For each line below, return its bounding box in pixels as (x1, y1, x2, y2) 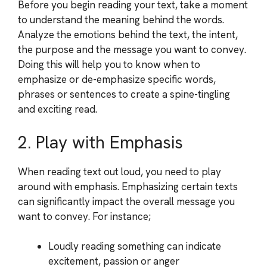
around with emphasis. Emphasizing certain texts (18, 179, 238, 193)
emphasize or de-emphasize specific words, (18, 73, 216, 86)
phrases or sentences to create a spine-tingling (18, 88, 230, 101)
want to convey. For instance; (18, 209, 151, 223)
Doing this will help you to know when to (18, 58, 200, 71)
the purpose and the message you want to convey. (18, 43, 246, 56)
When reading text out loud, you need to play (18, 164, 221, 178)
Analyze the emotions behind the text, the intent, (18, 28, 238, 41)
